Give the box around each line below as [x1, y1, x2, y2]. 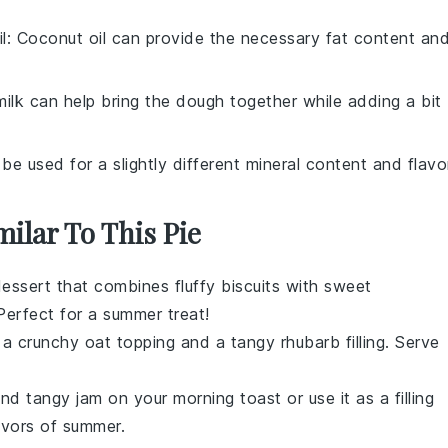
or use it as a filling [281, 387, 434, 408]
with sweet [280, 275, 372, 296]
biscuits [221, 275, 280, 296]
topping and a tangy [111, 331, 281, 352]
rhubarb [280, 331, 340, 352]
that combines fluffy [51, 275, 221, 296]
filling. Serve [340, 331, 440, 352]
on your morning [102, 387, 240, 408]
